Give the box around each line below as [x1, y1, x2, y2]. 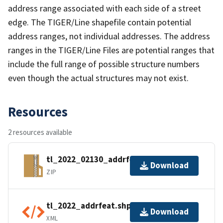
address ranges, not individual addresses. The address [8, 30, 210, 42]
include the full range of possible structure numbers [8, 58, 200, 70]
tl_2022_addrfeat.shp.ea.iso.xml [46, 200, 174, 212]
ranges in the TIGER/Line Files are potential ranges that [8, 44, 215, 56]
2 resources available [8, 127, 72, 137]
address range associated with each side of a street [8, 2, 201, 14]
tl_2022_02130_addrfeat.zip [46, 154, 157, 165]
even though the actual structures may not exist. [8, 72, 189, 84]
